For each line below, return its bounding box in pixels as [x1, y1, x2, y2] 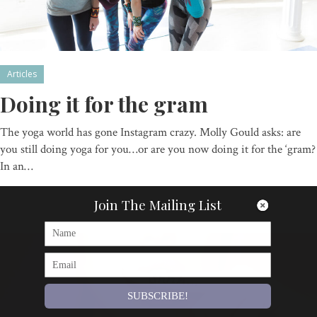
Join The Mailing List [94, 195, 221, 214]
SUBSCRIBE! [127, 290, 188, 301]
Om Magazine [15, 182, 79, 196]
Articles [7, 67, 37, 80]
